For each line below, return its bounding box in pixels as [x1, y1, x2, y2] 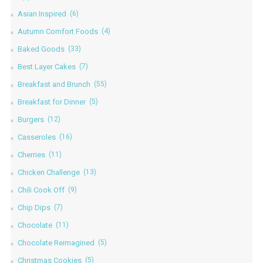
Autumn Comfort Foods [17, 26, 98, 36]
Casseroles [17, 132, 56, 141]
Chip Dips [17, 203, 50, 212]
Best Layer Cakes [17, 62, 76, 71]
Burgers [17, 114, 44, 124]
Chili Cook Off [17, 185, 65, 194]
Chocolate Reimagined [17, 238, 95, 247]
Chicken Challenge [17, 167, 80, 177]
